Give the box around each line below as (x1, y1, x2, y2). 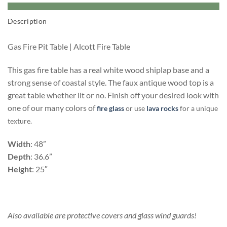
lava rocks (146, 104, 178, 113)
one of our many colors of (8, 103, 95, 113)
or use (124, 104, 146, 113)
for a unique (178, 104, 218, 113)
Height (8, 164, 32, 174)
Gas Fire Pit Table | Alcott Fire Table (8, 42, 130, 52)
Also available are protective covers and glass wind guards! (8, 210, 197, 220)
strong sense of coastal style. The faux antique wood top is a (8, 78, 214, 88)
